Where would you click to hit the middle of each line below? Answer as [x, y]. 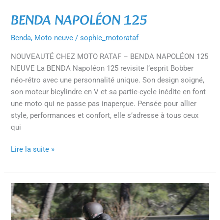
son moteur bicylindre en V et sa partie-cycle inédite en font [109, 92]
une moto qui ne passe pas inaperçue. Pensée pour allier [104, 103]
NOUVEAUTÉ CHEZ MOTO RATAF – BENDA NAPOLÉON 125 [110, 56]
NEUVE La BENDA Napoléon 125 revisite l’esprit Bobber [102, 68]
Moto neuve [54, 38]
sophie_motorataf [110, 38]
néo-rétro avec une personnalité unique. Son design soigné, [108, 80]
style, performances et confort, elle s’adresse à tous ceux [105, 115]
